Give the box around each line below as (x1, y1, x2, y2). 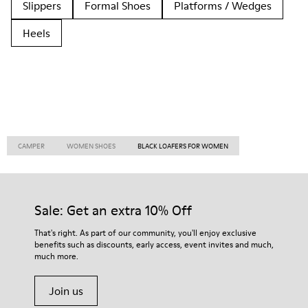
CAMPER (18, 141, 45, 151)
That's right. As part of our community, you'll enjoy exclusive (34, 227, 256, 239)
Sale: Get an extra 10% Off (34, 201, 192, 220)
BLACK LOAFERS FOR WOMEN (137, 141, 228, 151)
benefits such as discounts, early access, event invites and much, (34, 239, 274, 250)
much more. (34, 250, 78, 262)
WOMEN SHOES (67, 141, 115, 151)
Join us (49, 283, 83, 298)
